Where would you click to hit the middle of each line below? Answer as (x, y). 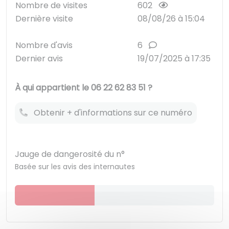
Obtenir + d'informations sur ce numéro (110, 113)
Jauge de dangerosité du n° (70, 154)
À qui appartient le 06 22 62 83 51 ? (84, 88)
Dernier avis (39, 59)
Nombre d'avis (44, 45)
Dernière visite (44, 19)
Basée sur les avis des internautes (75, 167)
